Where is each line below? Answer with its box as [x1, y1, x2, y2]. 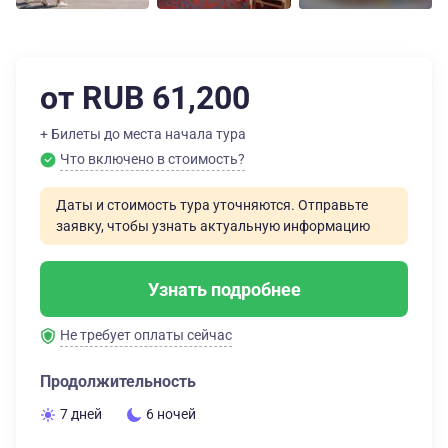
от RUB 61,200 [40, 79, 250, 117]
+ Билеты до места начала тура [40, 126, 246, 142]
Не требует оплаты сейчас [60, 327, 232, 343]
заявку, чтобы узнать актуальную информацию [56, 218, 370, 234]
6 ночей [146, 406, 196, 422]
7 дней [60, 406, 102, 422]
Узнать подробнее [147, 278, 301, 300]
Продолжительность [40, 372, 196, 391]
